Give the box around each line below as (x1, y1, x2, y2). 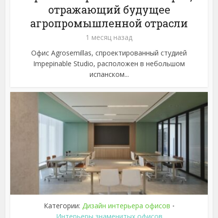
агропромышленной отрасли (30, 16, 188, 31)
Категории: (43, 201, 82, 211)
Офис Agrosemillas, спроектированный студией (31, 48, 187, 58)
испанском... (89, 70, 129, 79)
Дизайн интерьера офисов (82, 201, 170, 211)
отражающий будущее (48, 2, 170, 17)
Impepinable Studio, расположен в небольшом (33, 59, 185, 69)
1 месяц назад (86, 33, 132, 42)
